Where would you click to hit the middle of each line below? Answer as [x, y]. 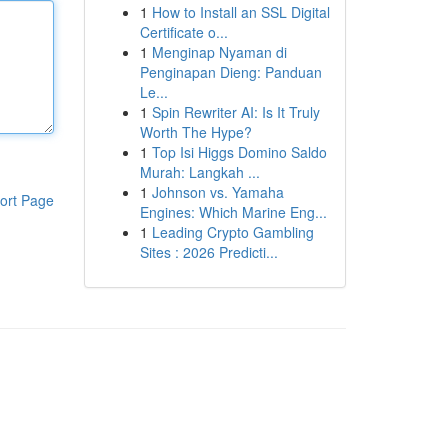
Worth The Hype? [195, 132]
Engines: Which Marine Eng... [233, 212]
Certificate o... [183, 32]
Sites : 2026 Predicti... [208, 252]
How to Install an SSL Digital [240, 12]
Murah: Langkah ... [199, 172]
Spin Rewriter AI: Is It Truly [235, 112]
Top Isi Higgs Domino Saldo [239, 152]
